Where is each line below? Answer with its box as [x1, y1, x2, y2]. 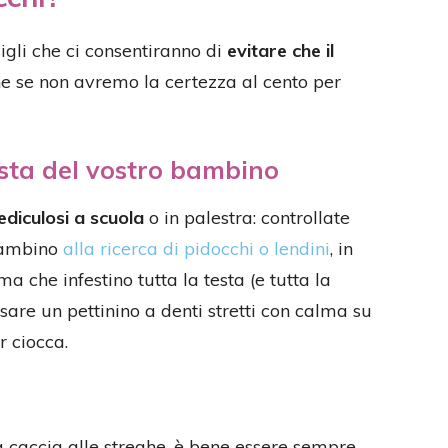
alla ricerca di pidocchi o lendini [63, 237, 330, 260]
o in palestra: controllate [144, 206, 350, 229]
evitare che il [227, 39, 334, 62]
